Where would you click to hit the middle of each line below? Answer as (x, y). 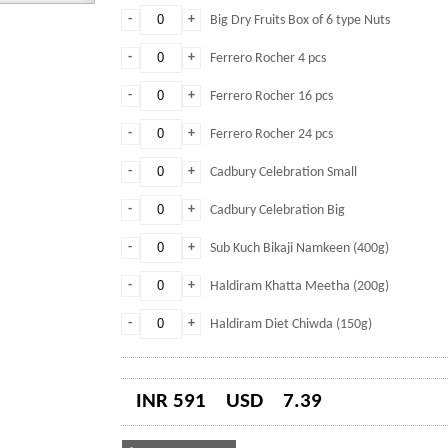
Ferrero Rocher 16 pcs (271, 96)
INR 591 (170, 401)
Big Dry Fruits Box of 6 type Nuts (299, 20)
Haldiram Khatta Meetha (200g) (299, 286)
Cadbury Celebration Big (277, 210)
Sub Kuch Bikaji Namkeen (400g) (299, 248)
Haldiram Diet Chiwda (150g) (290, 324)
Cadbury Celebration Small (283, 172)
